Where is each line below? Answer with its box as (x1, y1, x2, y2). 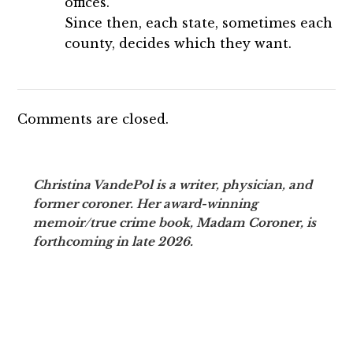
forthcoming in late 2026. (33, 233, 197, 249)
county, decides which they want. (65, 35, 292, 52)
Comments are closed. (17, 111, 169, 128)
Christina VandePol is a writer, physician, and (33, 176, 313, 192)
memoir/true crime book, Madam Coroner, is (33, 214, 317, 230)
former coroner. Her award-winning (33, 195, 258, 211)
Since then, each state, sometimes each (65, 15, 333, 32)
